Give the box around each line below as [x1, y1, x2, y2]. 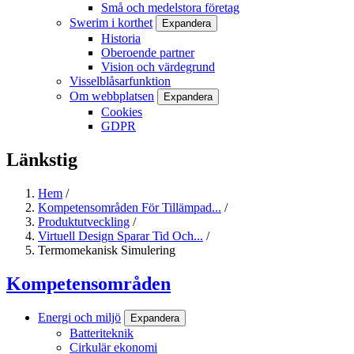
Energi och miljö [38, 311, 121, 325]
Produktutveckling [38, 214, 130, 228]
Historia [101, 31, 141, 45]
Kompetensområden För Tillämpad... [38, 200, 221, 214]
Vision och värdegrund [101, 59, 215, 73]
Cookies [101, 104, 142, 119]
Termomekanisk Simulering [38, 243, 175, 257]
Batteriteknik [70, 326, 134, 341]
